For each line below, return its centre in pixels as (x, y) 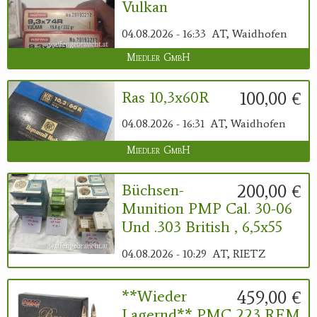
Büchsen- (153, 190)
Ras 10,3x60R (166, 97)
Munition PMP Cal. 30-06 (207, 209)
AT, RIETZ (239, 253)
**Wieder (154, 296)
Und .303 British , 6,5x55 (202, 227)
